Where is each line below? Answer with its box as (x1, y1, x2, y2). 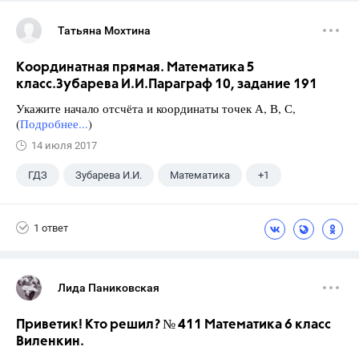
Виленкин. (16, 335, 84, 349)
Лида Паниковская (58, 281, 159, 294)
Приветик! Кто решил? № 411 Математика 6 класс (16, 318, 331, 332)
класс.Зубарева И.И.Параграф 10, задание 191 (16, 78, 317, 91)
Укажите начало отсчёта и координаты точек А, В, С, (16, 100, 296, 116)
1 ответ (34, 221, 68, 234)
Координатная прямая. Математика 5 (16, 61, 255, 75)
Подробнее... (20, 115, 88, 131)
